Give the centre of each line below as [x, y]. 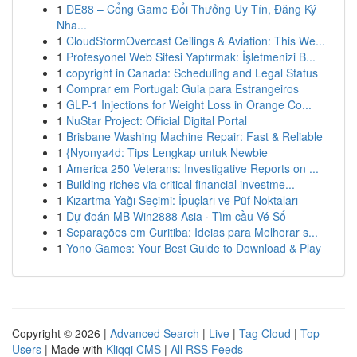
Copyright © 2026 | [61, 333]
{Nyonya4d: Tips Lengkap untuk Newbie [167, 152]
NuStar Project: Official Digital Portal [157, 120]
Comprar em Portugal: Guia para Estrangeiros [182, 88]
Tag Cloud [265, 333]
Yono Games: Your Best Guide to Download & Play [194, 248]
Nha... [72, 25]
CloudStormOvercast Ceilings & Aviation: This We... [196, 41]
